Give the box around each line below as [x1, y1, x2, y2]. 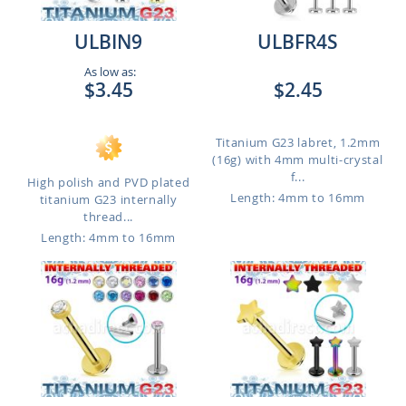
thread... [82, 208, 134, 225]
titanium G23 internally [39, 191, 178, 208]
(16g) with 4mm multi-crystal [212, 151, 383, 168]
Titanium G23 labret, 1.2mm [215, 134, 381, 150]
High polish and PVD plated [26, 174, 190, 190]
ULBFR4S [257, 29, 338, 54]
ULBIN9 [74, 29, 142, 54]
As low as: [81, 63, 136, 80]
